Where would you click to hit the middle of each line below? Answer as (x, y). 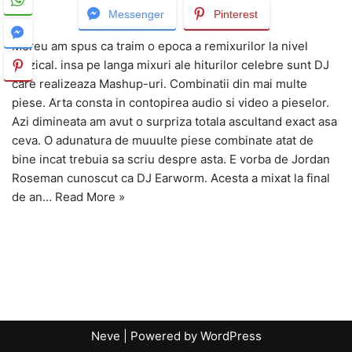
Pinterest (236, 14)
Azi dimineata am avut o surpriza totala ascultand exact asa (174, 121)
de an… (33, 197)
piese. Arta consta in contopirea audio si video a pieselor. (170, 103)
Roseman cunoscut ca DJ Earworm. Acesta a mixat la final (171, 178)
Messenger (136, 14)
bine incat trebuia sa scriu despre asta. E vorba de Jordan (171, 159)
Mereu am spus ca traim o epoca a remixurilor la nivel (160, 46)
